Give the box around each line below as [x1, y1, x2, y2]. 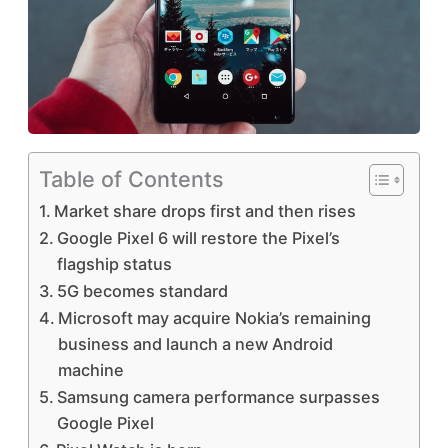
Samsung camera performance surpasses [56, 386, 380, 407]
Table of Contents [38, 165, 224, 192]
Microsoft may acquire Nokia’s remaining [57, 307, 371, 328]
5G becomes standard [56, 280, 228, 301]
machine [57, 359, 124, 380]
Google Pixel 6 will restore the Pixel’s [56, 227, 340, 248]
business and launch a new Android [57, 333, 333, 354]
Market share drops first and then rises [53, 200, 356, 221]
